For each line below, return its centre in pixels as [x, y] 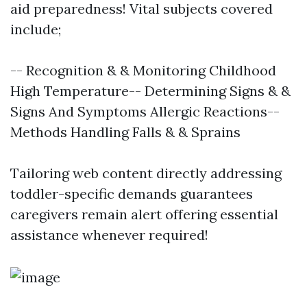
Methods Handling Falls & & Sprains [125, 132]
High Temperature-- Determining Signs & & [150, 91]
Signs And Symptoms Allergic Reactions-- [145, 111]
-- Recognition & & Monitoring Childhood [143, 70]
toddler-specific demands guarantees [132, 194]
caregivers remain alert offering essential [144, 214]
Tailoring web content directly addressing [146, 173]
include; [36, 29]
